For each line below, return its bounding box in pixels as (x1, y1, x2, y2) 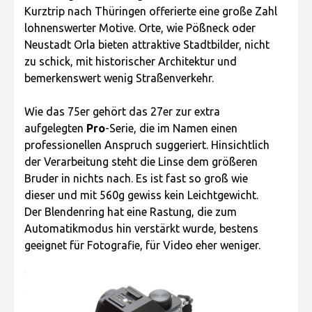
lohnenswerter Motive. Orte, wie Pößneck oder (24, 21, 256, 34)
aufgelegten (24, 121, 86, 134)
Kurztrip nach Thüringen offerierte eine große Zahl (24, 4, 277, 17)
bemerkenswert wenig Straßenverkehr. (24, 71, 214, 84)
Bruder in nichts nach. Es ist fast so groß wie (24, 171, 248, 185)
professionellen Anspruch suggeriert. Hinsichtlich (24, 138, 270, 151)
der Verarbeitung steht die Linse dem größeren (24, 155, 258, 168)
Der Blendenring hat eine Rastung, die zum (24, 205, 237, 218)
